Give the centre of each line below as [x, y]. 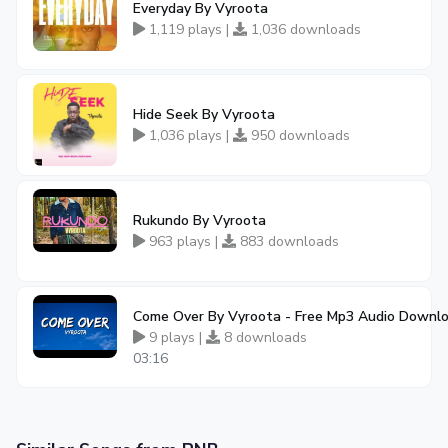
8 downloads [263, 337]
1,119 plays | [189, 29]
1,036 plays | [189, 135]
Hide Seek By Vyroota [204, 114]
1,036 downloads [304, 29]
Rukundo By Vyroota [199, 220]
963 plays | [183, 241]
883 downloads [287, 241]
